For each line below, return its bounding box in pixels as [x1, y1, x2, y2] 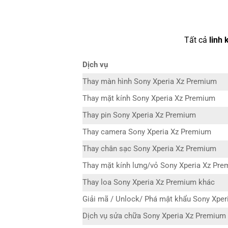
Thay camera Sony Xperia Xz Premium [82, 127, 211, 136]
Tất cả [184, 35, 209, 45]
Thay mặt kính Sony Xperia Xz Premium [82, 94, 215, 103]
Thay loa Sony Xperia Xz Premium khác [82, 178, 215, 187]
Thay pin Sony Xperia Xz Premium [82, 110, 196, 120]
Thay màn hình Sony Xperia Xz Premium [82, 77, 217, 86]
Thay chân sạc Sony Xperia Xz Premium [82, 144, 216, 153]
